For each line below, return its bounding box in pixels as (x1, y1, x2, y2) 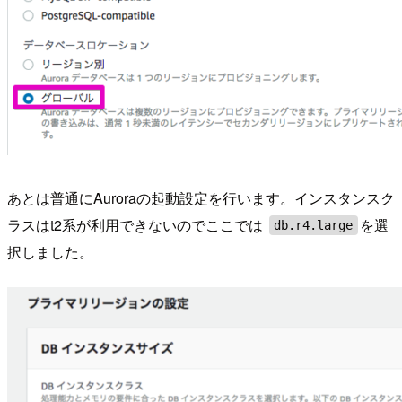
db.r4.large (274, 218, 354, 233)
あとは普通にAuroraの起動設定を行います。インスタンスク (7, 188, 395, 209)
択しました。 (7, 241, 93, 263)
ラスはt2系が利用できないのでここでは (7, 214, 267, 236)
